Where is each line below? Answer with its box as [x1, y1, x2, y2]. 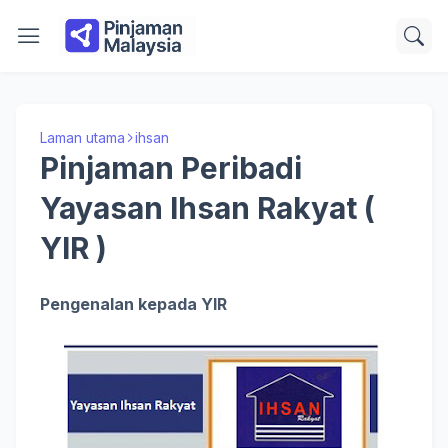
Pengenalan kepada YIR [40, 294, 231, 314]
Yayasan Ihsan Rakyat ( [40, 190, 375, 226]
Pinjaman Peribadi [40, 150, 302, 186]
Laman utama [40, 129, 125, 146]
